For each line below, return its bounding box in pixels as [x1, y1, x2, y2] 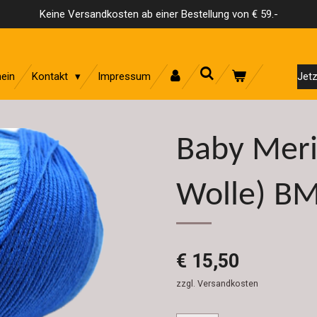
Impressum [98, 70, 151, 83]
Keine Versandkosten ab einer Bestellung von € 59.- [39, 7, 278, 21]
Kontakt [32, 70, 71, 83]
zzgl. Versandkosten [176, 278, 258, 289]
